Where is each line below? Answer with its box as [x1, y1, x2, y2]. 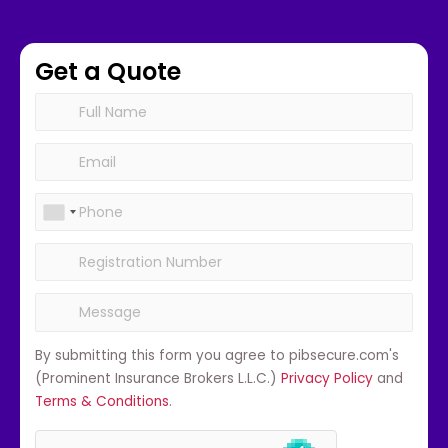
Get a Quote [35, 55, 181, 89]
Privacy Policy [281, 369, 373, 389]
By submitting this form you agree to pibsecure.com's [35, 346, 399, 366]
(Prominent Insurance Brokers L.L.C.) [35, 369, 281, 389]
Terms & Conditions [35, 392, 169, 412]
